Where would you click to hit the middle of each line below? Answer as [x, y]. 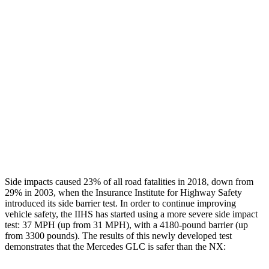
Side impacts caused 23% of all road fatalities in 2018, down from [129, 181]
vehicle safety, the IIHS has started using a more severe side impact [131, 214]
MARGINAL [203, 143]
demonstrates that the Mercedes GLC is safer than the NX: [115, 246]
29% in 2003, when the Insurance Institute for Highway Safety [123, 192]
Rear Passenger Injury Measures [172, 60]
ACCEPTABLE [141, 143]
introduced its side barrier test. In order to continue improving [120, 203]
